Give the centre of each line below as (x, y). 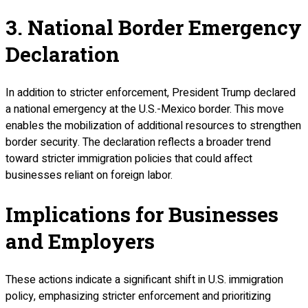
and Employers (80, 241)
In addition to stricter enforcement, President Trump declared (151, 92)
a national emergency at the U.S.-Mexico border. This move (145, 109)
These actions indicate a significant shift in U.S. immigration (144, 279)
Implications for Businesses (142, 214)
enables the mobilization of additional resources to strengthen (153, 125)
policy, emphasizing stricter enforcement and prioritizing (138, 296)
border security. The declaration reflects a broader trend (138, 142)
